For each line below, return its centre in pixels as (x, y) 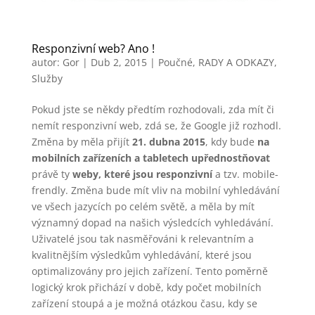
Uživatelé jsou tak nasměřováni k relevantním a (142, 239)
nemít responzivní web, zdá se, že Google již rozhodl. (156, 126)
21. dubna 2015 (168, 142)
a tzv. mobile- (245, 174)
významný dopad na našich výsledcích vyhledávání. (152, 223)
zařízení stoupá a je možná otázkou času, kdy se (144, 304)
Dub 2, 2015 (118, 63)
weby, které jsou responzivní (142, 174)
